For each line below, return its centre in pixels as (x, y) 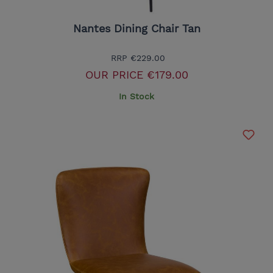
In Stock (136, 97)
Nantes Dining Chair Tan (136, 29)
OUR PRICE (114, 75)
